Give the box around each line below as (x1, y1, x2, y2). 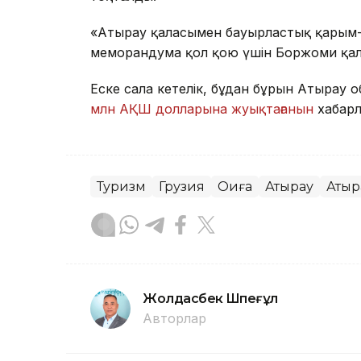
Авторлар (143, 310, 206, 327)
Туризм (97, 179, 146, 195)
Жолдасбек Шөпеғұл (143, 291, 278, 307)
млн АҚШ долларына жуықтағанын (90, 101, 313, 118)
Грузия (159, 179, 205, 195)
